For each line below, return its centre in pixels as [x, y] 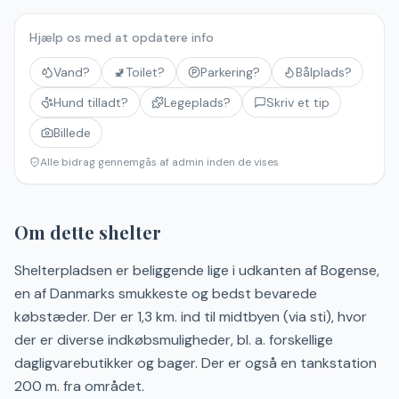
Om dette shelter [88, 232]
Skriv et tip [298, 102]
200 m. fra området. [79, 386]
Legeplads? [197, 102]
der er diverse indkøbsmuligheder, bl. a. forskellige [174, 340]
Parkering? [230, 72]
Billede [72, 133]
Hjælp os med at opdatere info [122, 37]
